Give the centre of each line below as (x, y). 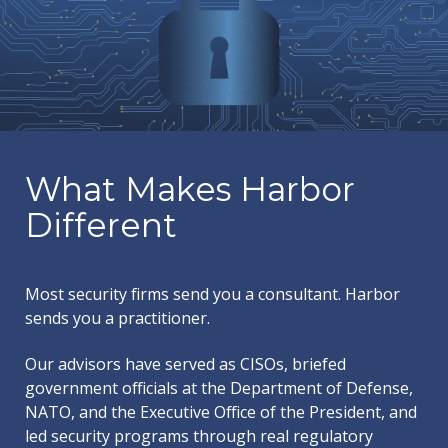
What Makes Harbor (190, 189)
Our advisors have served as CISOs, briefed (185, 364)
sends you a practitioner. (117, 318)
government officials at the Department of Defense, (219, 388)
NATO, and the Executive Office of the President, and (221, 412)
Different (101, 225)
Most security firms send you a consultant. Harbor (212, 294)
